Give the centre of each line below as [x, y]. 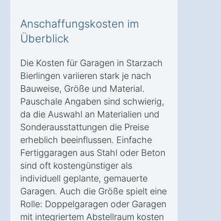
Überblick [45, 38]
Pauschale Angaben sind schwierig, [92, 101]
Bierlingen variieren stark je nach [86, 75]
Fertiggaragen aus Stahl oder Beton [93, 152]
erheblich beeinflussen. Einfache [86, 140]
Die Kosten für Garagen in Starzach [92, 63]
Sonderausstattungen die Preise [85, 127]
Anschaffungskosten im [80, 23]
